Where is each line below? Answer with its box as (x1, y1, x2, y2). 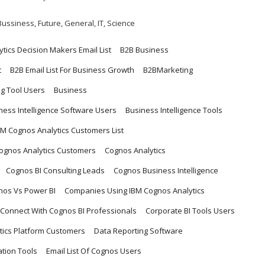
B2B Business (120, 44, 169, 55)
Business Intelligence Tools (125, 104, 222, 115)
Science (107, 17, 135, 28)
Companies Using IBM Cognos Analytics (64, 185, 205, 196)
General (64, 17, 94, 28)
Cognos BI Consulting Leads (6, 164, 105, 176)
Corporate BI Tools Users (146, 205, 235, 216)
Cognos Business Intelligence (114, 164, 218, 176)
